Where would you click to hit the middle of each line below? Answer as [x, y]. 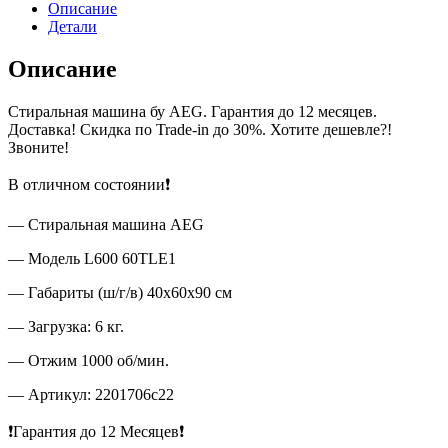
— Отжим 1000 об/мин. [88, 360]
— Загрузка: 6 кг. [66, 326]
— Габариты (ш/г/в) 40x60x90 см [120, 292]
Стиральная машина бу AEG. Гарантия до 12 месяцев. [192, 111]
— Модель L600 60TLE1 [92, 258]
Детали [72, 26]
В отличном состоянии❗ [89, 184]
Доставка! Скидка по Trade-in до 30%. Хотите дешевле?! [200, 129]
